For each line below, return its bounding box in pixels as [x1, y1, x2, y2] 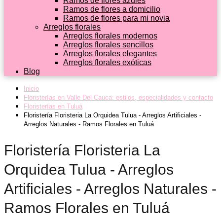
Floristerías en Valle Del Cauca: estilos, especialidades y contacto [24, 94, 213, 101]
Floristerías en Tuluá [24, 103, 82, 110]
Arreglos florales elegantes [63, 49, 157, 58]
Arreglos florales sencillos [63, 40, 153, 49]
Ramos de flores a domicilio [63, 5, 160, 13]
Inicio [24, 85, 39, 92]
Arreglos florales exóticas [63, 58, 151, 67]
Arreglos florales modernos [63, 32, 157, 40]
